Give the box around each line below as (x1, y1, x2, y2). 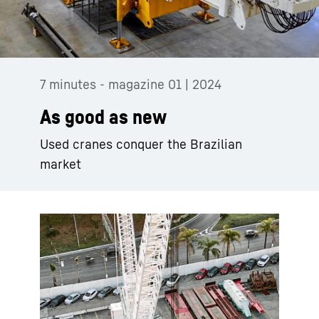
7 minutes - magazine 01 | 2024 (40, 76, 221, 92)
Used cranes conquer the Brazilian (40, 136, 242, 152)
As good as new (40, 105, 167, 128)
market (40, 156, 81, 172)
